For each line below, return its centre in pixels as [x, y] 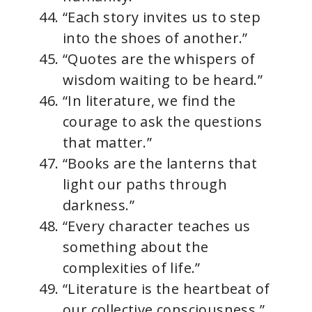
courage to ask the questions [163, 122]
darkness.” [99, 205]
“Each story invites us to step [162, 17]
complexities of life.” [132, 268]
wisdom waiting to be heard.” [163, 80]
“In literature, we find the [149, 101]
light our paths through [145, 184]
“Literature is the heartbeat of [166, 289]
